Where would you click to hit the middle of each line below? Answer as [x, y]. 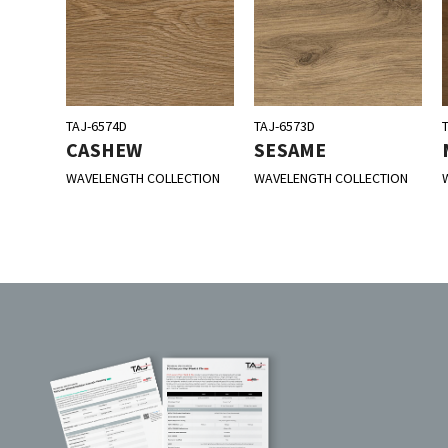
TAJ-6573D [285, 126]
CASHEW [104, 150]
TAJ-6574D [97, 126]
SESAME [290, 150]
